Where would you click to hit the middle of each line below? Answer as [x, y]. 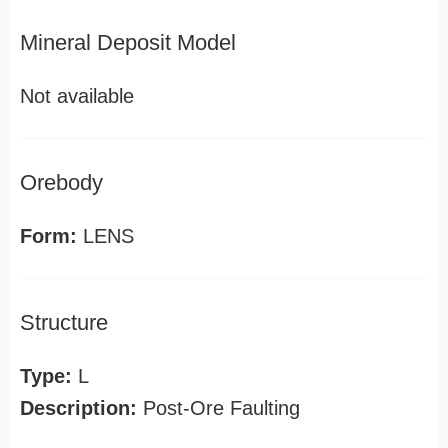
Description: [78, 408]
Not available [77, 96]
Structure [64, 322]
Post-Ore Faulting [218, 408]
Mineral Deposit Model [128, 42]
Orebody [61, 182]
